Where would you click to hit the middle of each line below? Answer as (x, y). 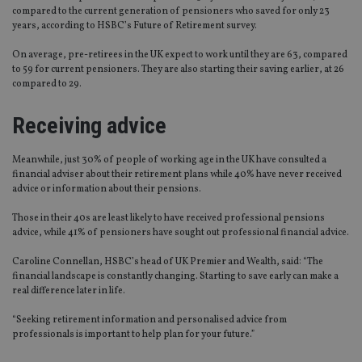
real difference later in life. (69, 291)
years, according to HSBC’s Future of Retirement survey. (135, 26)
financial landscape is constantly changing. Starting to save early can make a (175, 277)
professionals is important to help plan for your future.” (133, 335)
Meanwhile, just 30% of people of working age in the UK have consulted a (169, 160)
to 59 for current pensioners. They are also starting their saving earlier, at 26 (178, 70)
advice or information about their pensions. (107, 189)
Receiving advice (89, 126)
